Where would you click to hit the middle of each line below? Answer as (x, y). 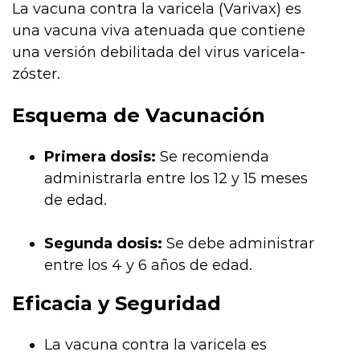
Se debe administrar (238, 243)
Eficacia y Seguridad (117, 303)
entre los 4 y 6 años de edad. (148, 265)
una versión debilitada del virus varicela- (159, 52)
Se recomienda (213, 156)
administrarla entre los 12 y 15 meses (176, 178)
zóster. (36, 74)
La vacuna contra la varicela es (155, 344)
